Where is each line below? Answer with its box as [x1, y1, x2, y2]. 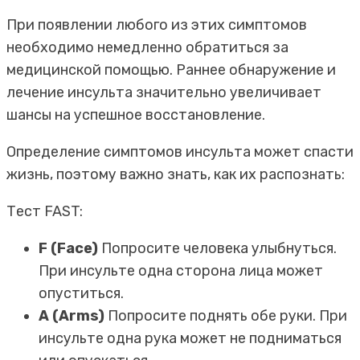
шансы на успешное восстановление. [6, 105, 265, 124]
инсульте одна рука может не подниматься [39, 329, 342, 347]
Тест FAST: [6, 202, 83, 220]
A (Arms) [39, 306, 104, 325]
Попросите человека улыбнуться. [98, 239, 337, 257]
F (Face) [39, 239, 98, 257]
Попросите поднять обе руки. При [104, 306, 347, 325]
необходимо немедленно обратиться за [6, 38, 288, 56]
